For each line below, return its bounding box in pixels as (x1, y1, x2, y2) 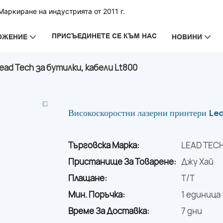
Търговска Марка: (68, 139, 139, 151)
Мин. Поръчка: (68, 189, 125, 201)
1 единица (181, 189, 221, 201)
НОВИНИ (171, 32, 202, 41)
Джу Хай (181, 156, 214, 168)
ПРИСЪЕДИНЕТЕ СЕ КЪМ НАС (51, 32, 157, 40)
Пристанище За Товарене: (68, 156, 176, 168)
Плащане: (68, 172, 107, 184)
